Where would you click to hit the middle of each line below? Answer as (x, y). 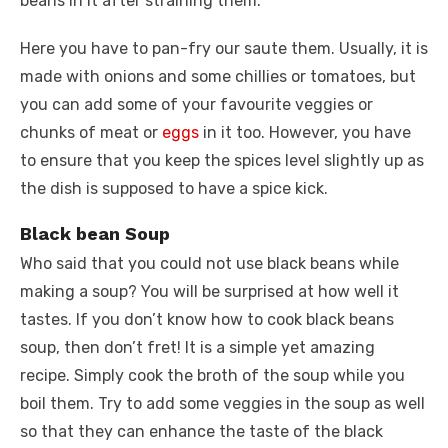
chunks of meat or (91, 132)
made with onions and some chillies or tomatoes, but (218, 76)
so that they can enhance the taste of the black (201, 431)
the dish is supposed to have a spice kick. (174, 188)
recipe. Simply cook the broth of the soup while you (212, 375)
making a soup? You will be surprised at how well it (209, 291)
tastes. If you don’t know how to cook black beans (207, 319)
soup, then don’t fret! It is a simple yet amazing (197, 347)
